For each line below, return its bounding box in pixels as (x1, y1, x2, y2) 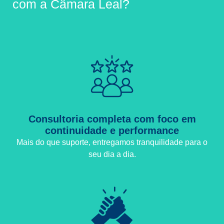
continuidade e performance (45, 125, 179, 136)
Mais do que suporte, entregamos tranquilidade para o (16, 138, 207, 147)
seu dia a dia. (88, 150, 136, 159)
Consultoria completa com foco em (28, 113, 196, 125)
